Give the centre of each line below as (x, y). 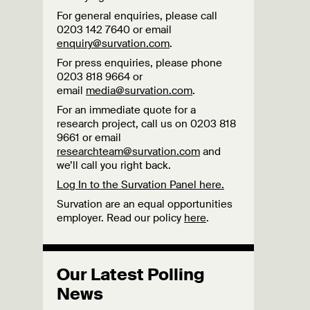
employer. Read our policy (120, 218)
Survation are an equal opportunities (145, 204)
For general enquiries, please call (137, 16)
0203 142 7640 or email (114, 29)
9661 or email (89, 137)
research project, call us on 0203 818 (146, 124)
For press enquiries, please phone (139, 63)
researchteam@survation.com (128, 151)
